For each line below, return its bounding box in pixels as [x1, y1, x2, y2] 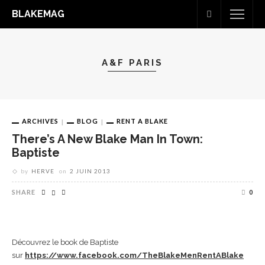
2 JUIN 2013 [70, 167, 111, 174]
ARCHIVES [22, 117, 59, 125]
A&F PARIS [102, 57, 163, 68]
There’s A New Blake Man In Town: [12, 132, 203, 146]
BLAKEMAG [12, 8, 64, 20]
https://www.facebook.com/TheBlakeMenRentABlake [25, 250, 244, 260]
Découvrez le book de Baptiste [12, 237, 118, 247]
